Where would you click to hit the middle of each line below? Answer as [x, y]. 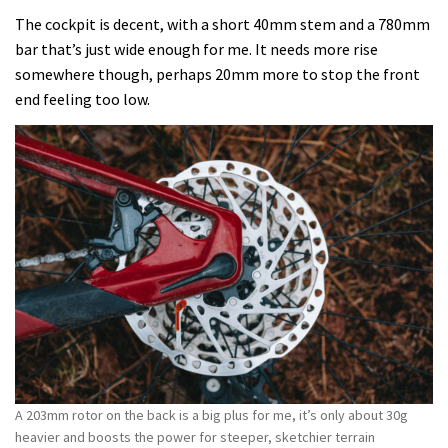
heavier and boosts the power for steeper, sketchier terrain [195, 436]
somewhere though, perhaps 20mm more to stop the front [217, 74]
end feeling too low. [82, 99]
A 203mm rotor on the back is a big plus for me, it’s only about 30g [211, 414]
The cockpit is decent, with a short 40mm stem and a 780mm [222, 24]
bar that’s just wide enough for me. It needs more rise [196, 49]
